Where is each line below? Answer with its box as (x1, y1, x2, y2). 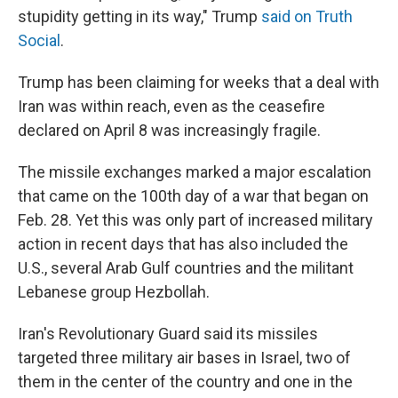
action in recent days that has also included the (18, 235, 348, 253)
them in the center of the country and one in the (18, 372, 353, 391)
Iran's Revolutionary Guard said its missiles (18, 324, 318, 343)
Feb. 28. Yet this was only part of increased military (18, 211, 373, 229)
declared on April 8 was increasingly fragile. (18, 121, 321, 139)
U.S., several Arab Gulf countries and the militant (18, 259, 354, 277)
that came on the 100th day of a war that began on (18, 187, 369, 205)
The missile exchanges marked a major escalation (18, 163, 371, 181)
